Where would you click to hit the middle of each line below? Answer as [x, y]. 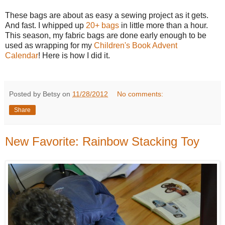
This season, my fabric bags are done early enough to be [106, 35]
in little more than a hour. [163, 25]
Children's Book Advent [136, 45]
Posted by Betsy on [41, 94]
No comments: [140, 94]
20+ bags [102, 25]
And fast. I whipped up [45, 25]
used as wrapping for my [49, 45]
